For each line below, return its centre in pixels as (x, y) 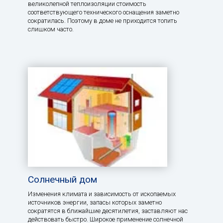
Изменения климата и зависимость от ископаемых (102, 194)
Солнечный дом (62, 179)
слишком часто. (51, 29)
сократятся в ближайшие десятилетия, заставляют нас (108, 211)
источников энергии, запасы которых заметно (95, 202)
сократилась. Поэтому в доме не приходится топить (103, 21)
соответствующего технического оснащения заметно (104, 12)
